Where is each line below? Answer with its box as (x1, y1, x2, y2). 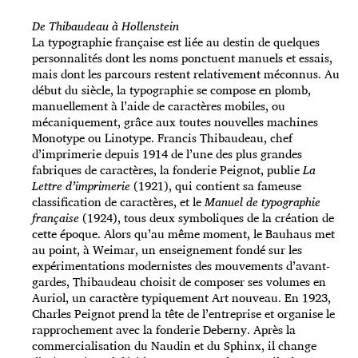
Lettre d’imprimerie (32, 176, 130, 197)
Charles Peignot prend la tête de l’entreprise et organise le (32, 304, 335, 324)
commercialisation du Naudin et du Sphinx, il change (32, 336, 316, 356)
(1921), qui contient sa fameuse (130, 176, 301, 197)
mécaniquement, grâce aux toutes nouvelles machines (32, 112, 318, 133)
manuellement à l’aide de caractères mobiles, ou (32, 96, 285, 117)
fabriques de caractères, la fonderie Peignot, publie (32, 160, 303, 181)
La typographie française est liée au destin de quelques (32, 32, 320, 53)
